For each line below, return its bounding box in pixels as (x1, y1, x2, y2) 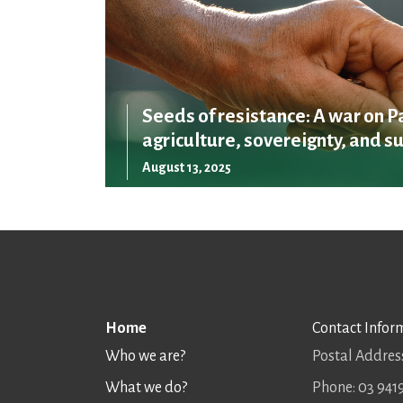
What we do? (105, 379, 187, 396)
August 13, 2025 (142, 159, 231, 175)
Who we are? (105, 347, 185, 364)
